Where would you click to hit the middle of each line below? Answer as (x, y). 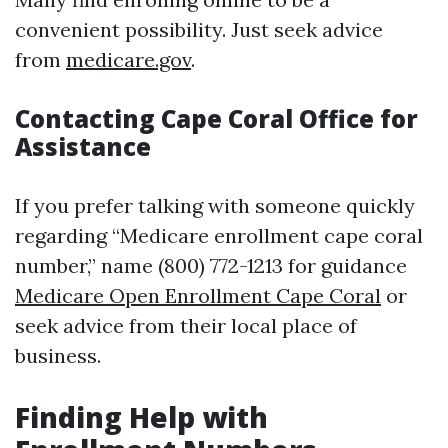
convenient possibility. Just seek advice (199, 29)
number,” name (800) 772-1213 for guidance (211, 265)
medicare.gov (128, 59)
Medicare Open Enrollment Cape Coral (198, 295)
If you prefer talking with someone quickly (215, 205)
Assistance (83, 146)
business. (58, 355)
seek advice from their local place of (186, 325)
